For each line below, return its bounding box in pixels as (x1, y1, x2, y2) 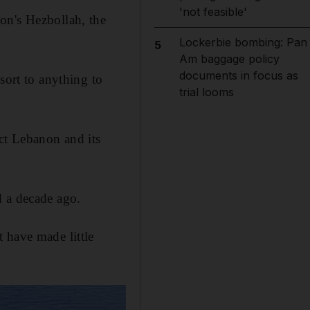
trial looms (179, 85, 234, 99)
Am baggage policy (179, 52, 280, 66)
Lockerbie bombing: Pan (179, 35, 307, 49)
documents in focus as (179, 69, 298, 82)
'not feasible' (179, 5, 247, 19)
